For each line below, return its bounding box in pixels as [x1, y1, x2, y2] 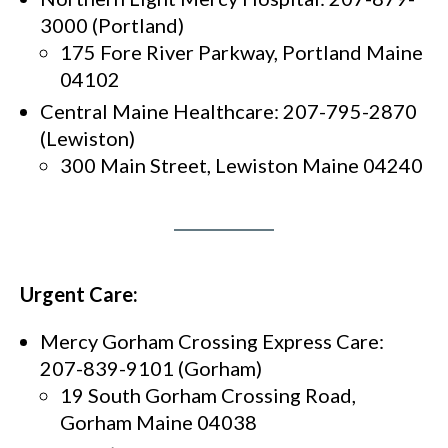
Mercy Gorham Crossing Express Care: [40, 329, 384, 354]
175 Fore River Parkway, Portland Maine [60, 40, 423, 65]
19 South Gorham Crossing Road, [60, 383, 356, 408]
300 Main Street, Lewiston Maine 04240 [60, 153, 423, 178]
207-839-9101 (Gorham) [40, 356, 262, 381]
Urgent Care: [20, 282, 138, 307]
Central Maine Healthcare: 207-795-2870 [40, 99, 417, 124]
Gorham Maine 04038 [60, 410, 257, 435]
